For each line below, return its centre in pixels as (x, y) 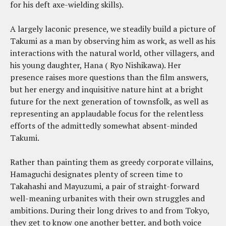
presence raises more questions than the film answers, (109, 77)
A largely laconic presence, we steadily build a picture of (113, 29)
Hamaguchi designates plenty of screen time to (96, 174)
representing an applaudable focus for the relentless (107, 113)
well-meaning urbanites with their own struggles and (107, 198)
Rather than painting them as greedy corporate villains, (112, 162)
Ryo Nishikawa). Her (146, 65)
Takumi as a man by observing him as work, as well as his (113, 41)
